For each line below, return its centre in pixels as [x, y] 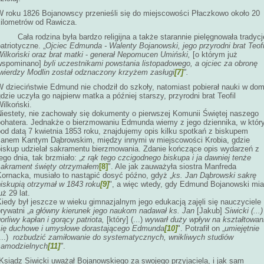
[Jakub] [209, 211]
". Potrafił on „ [201, 228]
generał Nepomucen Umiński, [140, 55]
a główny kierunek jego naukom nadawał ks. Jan [113, 211]
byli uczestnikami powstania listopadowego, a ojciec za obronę [149, 63]
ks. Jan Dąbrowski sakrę [214, 175]
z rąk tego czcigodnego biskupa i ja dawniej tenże [166, 158]
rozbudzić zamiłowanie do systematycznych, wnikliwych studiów [123, 237]
